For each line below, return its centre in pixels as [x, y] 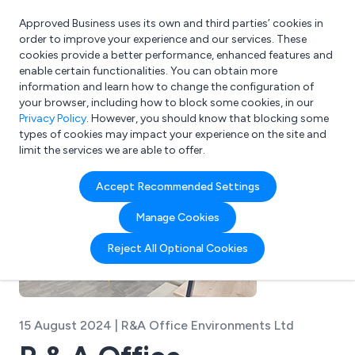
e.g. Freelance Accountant [116, 104]
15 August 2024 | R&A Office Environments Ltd [157, 325]
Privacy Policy [53, 118]
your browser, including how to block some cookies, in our [166, 103]
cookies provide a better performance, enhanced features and [176, 55]
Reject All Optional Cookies [177, 248]
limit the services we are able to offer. [112, 150]
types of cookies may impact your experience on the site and [173, 134]
